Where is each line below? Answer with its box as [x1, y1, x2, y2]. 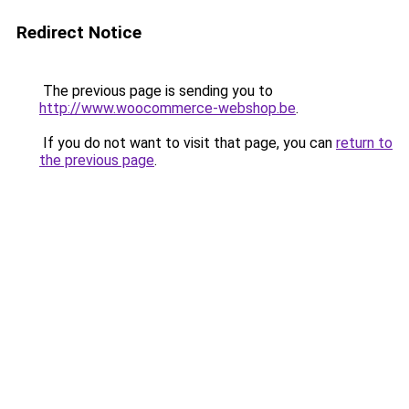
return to [336, 134, 393, 152]
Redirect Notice [16, 22, 142, 43]
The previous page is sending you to [39, 82, 273, 100]
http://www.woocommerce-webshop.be [39, 100, 296, 117]
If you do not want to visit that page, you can [39, 134, 336, 152]
